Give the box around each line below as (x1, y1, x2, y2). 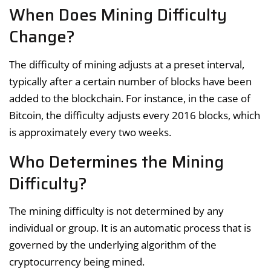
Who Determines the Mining (9, 148, 224, 175)
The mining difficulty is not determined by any (9, 204, 224, 218)
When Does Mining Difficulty (9, 2, 227, 28)
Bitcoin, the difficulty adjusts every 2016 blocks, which (9, 108, 260, 122)
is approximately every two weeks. (9, 125, 171, 139)
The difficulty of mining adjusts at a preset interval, (9, 57, 244, 71)
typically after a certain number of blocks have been (9, 74, 252, 88)
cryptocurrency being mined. (9, 255, 145, 269)
